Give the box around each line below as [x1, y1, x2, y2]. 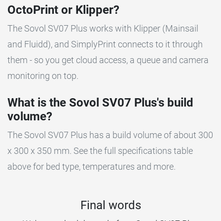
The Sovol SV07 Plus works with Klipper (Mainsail [7, 23, 198, 34]
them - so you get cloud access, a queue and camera [7, 54, 209, 65]
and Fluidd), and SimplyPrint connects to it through [7, 38, 203, 49]
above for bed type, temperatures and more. [7, 161, 176, 172]
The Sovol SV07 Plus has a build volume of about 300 [7, 129, 213, 140]
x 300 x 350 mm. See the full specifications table [7, 145, 193, 156]
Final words [80, 198, 141, 212]
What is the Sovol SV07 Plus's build [7, 95, 193, 110]
